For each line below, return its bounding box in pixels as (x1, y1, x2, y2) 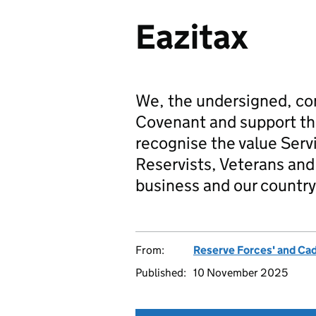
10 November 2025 (193, 266, 288, 279)
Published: (135, 266, 186, 279)
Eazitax (135, 16, 248, 58)
